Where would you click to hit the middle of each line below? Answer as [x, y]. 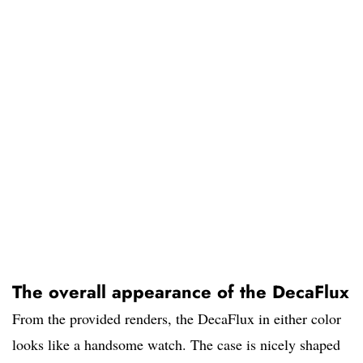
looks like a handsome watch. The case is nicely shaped [176, 345]
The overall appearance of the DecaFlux [181, 292]
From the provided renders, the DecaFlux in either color [177, 319]
